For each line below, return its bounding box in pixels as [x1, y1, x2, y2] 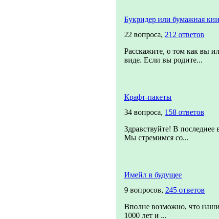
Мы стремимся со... [124, 133, 189, 142]
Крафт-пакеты [124, 93, 172, 101]
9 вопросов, [124, 186, 165, 194]
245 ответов [165, 186, 205, 194]
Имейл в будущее [124, 171, 182, 179]
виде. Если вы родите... [124, 56, 202, 64]
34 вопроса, [124, 108, 165, 116]
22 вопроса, [124, 30, 165, 39]
